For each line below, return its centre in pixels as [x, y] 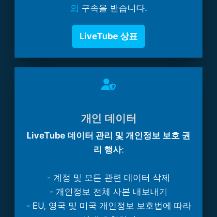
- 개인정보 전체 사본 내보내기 [108, 192]
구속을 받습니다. [113, 8]
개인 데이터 [108, 119]
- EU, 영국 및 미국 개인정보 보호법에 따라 [108, 206]
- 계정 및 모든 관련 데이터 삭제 [108, 178]
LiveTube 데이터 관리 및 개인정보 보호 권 [108, 136]
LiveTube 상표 [108, 36]
